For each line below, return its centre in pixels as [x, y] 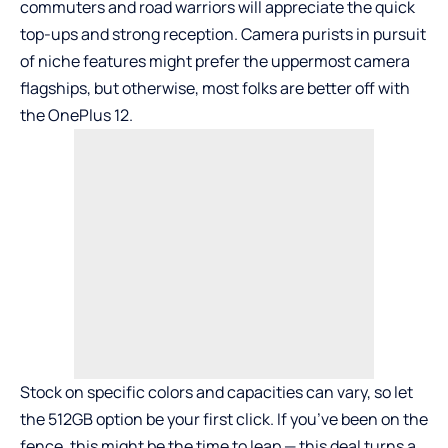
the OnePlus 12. [76, 115]
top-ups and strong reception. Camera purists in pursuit [223, 34]
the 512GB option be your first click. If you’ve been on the [224, 419]
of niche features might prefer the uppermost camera [215, 61]
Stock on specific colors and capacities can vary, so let [216, 392]
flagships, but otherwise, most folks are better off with [215, 88]
